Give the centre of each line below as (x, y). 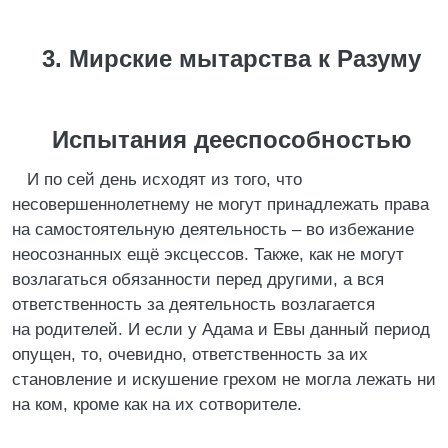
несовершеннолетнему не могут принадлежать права (220, 204)
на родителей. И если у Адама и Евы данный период (221, 329)
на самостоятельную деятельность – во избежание (213, 229)
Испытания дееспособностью (231, 139)
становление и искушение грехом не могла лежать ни (224, 379)
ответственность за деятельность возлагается (193, 304)
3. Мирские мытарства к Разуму (231, 58)
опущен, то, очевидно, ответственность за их (190, 354)
